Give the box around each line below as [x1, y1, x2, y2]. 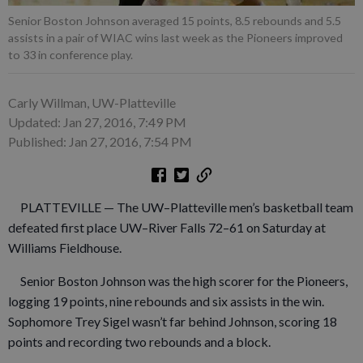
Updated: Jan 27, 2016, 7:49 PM [8, 113, 186, 130]
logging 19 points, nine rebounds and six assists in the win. [8, 293, 324, 309]
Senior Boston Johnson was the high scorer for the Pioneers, [8, 272, 348, 288]
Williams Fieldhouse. [8, 239, 122, 255]
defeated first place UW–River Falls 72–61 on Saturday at [8, 219, 326, 235]
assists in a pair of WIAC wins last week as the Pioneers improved [8, 30, 343, 45]
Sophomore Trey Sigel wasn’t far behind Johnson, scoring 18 [8, 313, 337, 329]
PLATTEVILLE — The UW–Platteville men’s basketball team [8, 199, 353, 215]
